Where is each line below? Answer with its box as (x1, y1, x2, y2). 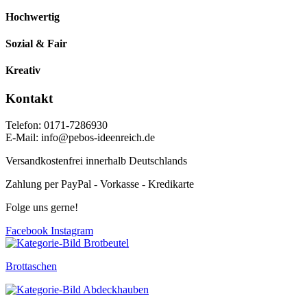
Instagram (51, 225, 93, 237)
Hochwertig (5, 10, 60, 23)
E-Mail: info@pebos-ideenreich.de (5, 132, 155, 144)
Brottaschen (5, 260, 57, 273)
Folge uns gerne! (5, 201, 78, 214)
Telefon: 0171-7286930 (5, 119, 108, 132)
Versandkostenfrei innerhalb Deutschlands (5, 155, 187, 167)
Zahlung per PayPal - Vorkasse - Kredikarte (5, 178, 194, 191)
